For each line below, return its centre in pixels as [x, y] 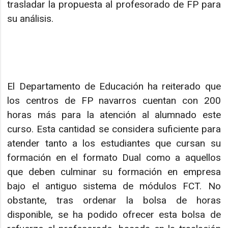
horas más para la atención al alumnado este [114, 115]
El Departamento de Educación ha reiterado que [114, 86]
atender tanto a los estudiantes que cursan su [114, 143]
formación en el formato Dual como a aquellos [114, 157]
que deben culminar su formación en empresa [114, 172]
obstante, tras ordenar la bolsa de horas [114, 200]
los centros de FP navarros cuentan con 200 [114, 100]
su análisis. [31, 18]
